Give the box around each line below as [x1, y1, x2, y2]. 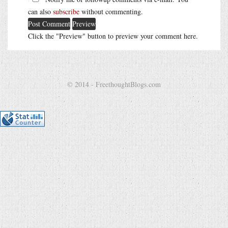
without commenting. [79, 6, 143, 16]
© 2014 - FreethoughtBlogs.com [67, 79, 161, 89]
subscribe [53, 6, 79, 16]
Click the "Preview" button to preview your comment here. [28, 31, 198, 41]
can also [28, 6, 53, 16]
